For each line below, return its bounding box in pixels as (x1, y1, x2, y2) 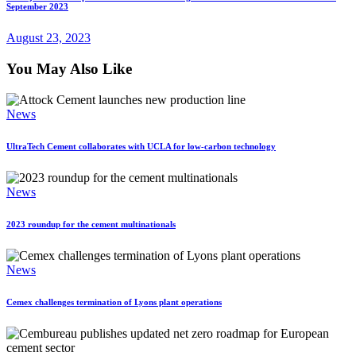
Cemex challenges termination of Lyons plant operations (6, 296, 222, 307)
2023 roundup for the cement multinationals (6, 219, 176, 229)
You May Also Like (6, 60, 132, 78)
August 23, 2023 (6, 31, 91, 45)
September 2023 (6, 2, 68, 12)
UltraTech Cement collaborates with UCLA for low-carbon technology (6, 141, 276, 151)
